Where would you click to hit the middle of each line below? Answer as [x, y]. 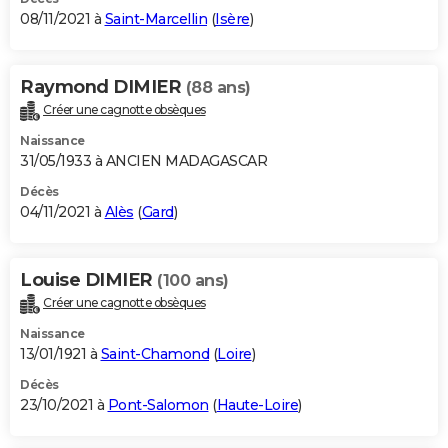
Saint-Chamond [154, 353]
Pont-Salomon [158, 404]
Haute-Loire [257, 404]
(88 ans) [218, 87]
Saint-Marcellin [155, 18]
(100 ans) [193, 280]
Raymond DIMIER [103, 86]
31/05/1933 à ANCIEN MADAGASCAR [143, 160]
